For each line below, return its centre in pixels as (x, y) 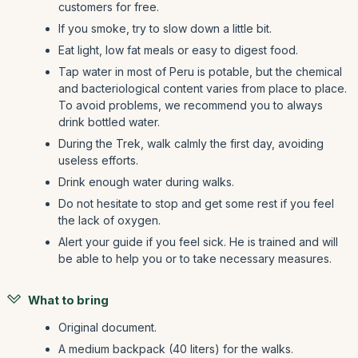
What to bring (68, 301)
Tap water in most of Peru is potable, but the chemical (200, 72)
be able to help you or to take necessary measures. (195, 259)
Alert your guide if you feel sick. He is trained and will (198, 242)
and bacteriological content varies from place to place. (203, 89)
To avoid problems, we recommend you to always (191, 105)
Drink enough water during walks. (146, 182)
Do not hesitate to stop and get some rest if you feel (196, 204)
